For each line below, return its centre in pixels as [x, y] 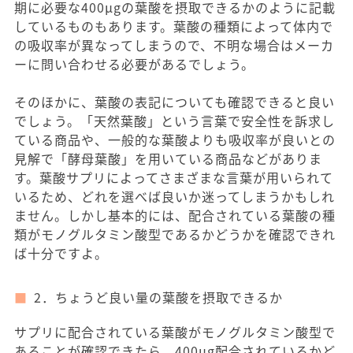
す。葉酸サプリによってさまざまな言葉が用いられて [174, 177]
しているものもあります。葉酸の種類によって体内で [174, 26]
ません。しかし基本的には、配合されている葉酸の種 [175, 215]
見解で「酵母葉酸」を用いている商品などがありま [168, 158]
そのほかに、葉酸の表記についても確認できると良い [175, 102]
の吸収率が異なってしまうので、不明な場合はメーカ [174, 45]
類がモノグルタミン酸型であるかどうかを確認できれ [175, 234]
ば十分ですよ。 [61, 253]
